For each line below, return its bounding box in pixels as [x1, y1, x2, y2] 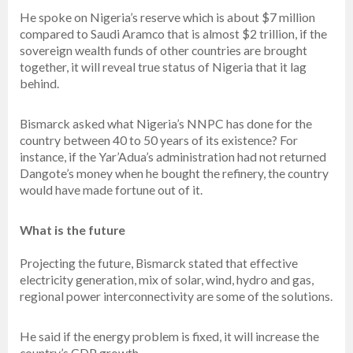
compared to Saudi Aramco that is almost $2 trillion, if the [20, 26, 327, 42]
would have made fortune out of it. [20, 182, 203, 198]
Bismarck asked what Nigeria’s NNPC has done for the [20, 116, 312, 132]
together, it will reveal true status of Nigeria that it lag [20, 59, 307, 75]
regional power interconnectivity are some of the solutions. [20, 288, 333, 304]
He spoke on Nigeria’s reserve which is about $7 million [20, 9, 315, 25]
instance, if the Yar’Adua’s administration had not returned [20, 149, 326, 165]
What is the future [20, 222, 125, 238]
